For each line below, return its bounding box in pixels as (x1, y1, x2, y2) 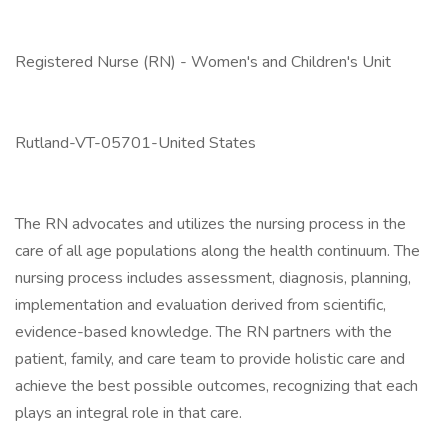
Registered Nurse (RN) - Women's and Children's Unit (15, 51, 391, 73)
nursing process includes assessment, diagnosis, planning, (15, 267, 411, 289)
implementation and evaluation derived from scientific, (15, 294, 386, 316)
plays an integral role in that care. (15, 402, 242, 424)
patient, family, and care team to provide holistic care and (15, 348, 405, 370)
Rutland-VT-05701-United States (15, 132, 256, 154)
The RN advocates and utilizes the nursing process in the (15, 213, 406, 235)
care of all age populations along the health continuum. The (15, 240, 420, 262)
